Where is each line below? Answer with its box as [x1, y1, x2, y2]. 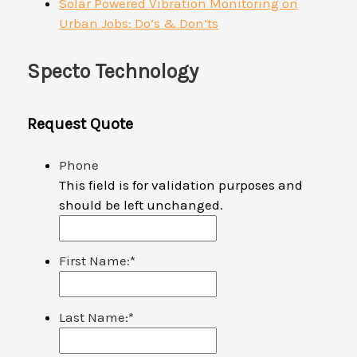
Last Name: [59, 309, 129, 326]
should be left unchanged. [59, 196, 224, 213]
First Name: [59, 253, 131, 269]
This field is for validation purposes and [59, 176, 304, 193]
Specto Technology [27, 59, 199, 83]
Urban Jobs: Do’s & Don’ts [59, 15, 219, 32]
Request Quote [27, 114, 134, 133]
